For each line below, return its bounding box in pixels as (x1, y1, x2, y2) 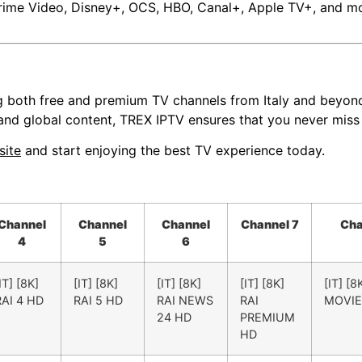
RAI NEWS (157, 293, 213, 308)
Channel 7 (240, 217, 299, 232)
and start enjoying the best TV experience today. (21, 142, 325, 159)
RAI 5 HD (74, 293, 123, 308)
